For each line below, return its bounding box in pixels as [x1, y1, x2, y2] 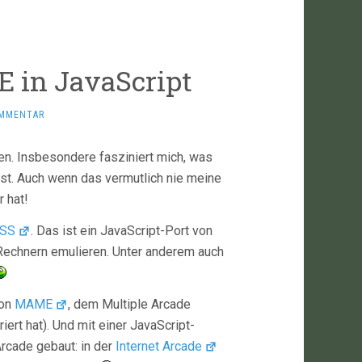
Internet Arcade [116, 339, 202, 354]
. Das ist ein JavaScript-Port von [31, 223, 213, 238]
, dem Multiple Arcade [68, 297, 192, 312]
